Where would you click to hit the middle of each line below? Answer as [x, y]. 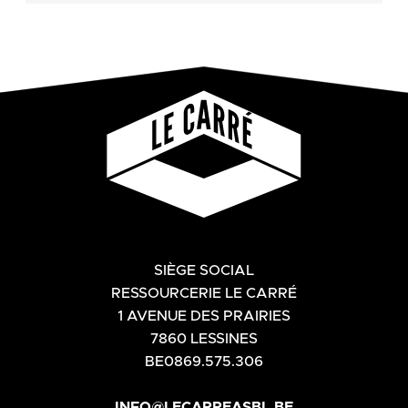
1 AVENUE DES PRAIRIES [204, 316]
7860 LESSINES [204, 338]
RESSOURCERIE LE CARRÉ [204, 293]
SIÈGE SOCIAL [204, 270]
